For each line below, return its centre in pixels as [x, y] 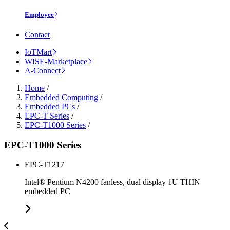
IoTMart [38, 52]
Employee [39, 14]
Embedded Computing [61, 98]
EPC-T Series [47, 116]
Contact [37, 35]
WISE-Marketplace [56, 62]
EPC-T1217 [44, 165]
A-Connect [43, 71]
